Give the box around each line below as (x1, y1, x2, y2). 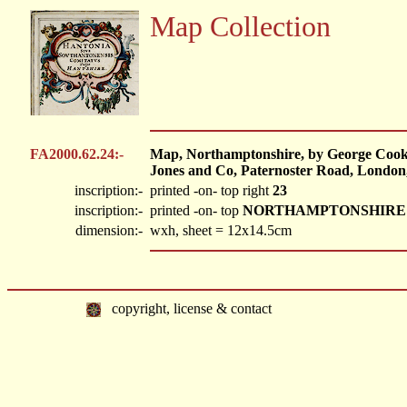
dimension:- (75, 223, 146, 238)
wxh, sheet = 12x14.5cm (150, 223, 292, 238)
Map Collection (150, 10, 331, 43)
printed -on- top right (150, 183, 273, 198)
